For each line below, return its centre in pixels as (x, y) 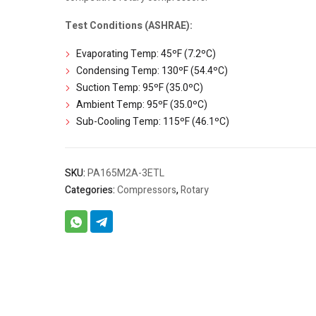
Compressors (146, 190)
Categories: (91, 190)
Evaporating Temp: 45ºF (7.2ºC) (146, 54)
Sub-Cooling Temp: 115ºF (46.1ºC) (152, 122)
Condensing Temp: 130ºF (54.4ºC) (152, 71)
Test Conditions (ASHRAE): (128, 26)
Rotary (194, 190)
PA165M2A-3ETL (126, 174)
